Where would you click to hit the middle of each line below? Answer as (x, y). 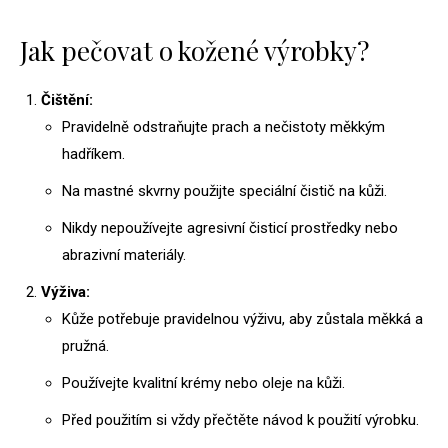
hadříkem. (93, 154)
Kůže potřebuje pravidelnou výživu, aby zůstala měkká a (242, 319)
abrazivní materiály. (124, 255)
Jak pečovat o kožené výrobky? (194, 51)
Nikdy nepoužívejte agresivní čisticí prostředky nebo (230, 228)
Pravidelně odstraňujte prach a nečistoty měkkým (223, 127)
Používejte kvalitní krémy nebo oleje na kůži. (203, 383)
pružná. (85, 346)
